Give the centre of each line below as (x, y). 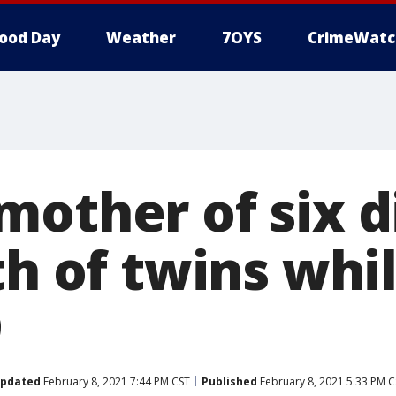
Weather (141, 38)
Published (229, 381)
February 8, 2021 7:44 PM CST (115, 381)
